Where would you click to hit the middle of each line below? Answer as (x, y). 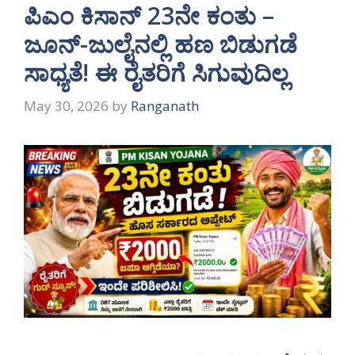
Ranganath (165, 105)
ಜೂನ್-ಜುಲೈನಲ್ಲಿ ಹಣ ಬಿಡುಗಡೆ (160, 44)
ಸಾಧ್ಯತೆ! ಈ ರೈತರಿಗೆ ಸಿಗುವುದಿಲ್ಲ (156, 73)
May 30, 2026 (66, 105)
